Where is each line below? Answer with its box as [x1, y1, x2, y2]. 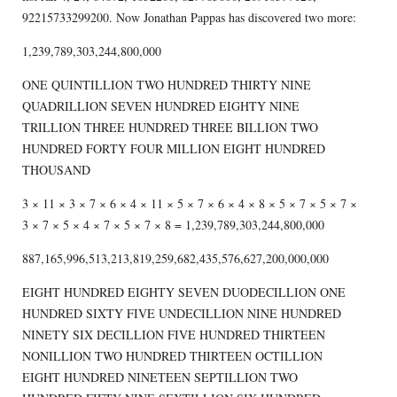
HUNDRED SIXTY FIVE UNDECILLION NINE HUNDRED [21, 304, 341, 322]
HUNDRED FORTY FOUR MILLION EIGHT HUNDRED [21, 139, 325, 157]
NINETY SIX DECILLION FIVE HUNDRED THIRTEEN [21, 325, 325, 343]
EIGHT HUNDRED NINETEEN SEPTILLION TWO [21, 368, 298, 385]
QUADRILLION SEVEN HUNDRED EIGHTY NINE [21, 97, 300, 114]
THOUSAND [21, 160, 90, 178]
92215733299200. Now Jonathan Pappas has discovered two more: [21, 8, 356, 26]
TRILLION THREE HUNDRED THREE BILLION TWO [21, 118, 318, 136]
